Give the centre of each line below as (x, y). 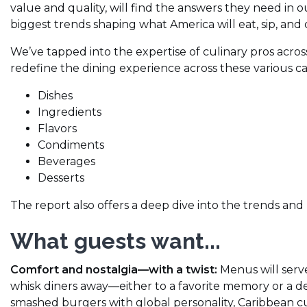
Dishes (55, 96)
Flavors (57, 129)
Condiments (71, 145)
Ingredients (70, 112)
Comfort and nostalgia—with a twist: (114, 270)
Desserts (61, 178)
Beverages (66, 162)
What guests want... (115, 241)
